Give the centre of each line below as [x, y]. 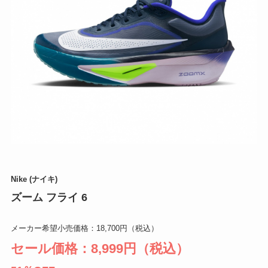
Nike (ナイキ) [34, 179]
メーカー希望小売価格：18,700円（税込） [84, 228]
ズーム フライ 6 [49, 197]
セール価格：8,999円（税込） [100, 248]
